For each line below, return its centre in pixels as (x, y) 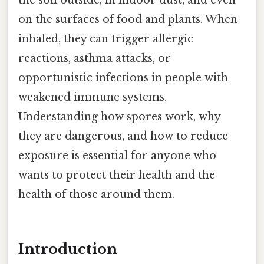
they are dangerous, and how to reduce (123, 136)
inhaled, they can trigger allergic (106, 39)
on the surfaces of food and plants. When (128, 20)
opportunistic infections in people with (123, 78)
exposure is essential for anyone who (117, 156)
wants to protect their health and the (117, 175)
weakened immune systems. (93, 98)
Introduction (68, 249)
